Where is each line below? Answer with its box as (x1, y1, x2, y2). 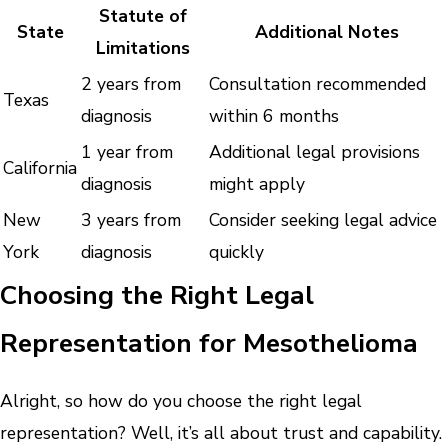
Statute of (99, 4, 187, 29)
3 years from (81, 208, 181, 233)
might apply (209, 172, 305, 197)
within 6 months (209, 104, 339, 129)
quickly (209, 240, 264, 265)
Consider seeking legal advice (209, 208, 437, 233)
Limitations (96, 36, 190, 61)
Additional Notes (255, 20, 399, 45)
